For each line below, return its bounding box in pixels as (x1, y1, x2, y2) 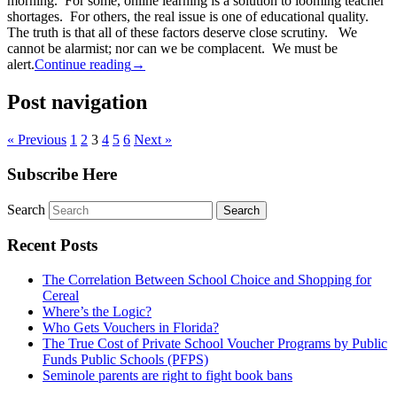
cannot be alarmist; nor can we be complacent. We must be (7, 41, 338, 57)
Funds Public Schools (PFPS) (43, 352, 208, 368)
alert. (7, 57, 35, 73)
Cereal (43, 288, 79, 304)
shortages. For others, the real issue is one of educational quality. (7, 9, 372, 25)
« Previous (7, 132, 66, 148)
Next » (134, 132, 172, 148)
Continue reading (35, 57, 131, 73)
